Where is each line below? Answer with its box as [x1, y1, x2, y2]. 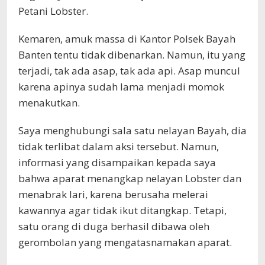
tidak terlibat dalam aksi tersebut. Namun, [18, 140, 219, 154]
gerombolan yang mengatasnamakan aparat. [18, 235, 232, 250]
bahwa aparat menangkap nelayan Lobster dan [18, 172, 241, 186]
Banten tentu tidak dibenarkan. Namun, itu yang [18, 48, 245, 62]
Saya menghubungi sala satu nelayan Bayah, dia [18, 124, 247, 138]
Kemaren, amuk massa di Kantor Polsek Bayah [18, 32, 235, 46]
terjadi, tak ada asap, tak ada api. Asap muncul [18, 64, 240, 78]
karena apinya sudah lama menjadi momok [18, 80, 224, 94]
